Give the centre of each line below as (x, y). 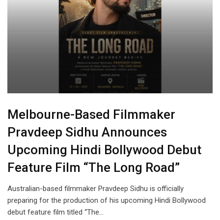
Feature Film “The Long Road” (94, 167)
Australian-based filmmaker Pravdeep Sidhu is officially (96, 188)
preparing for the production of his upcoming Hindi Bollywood (107, 200)
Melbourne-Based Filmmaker (91, 114)
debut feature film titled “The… (55, 212)
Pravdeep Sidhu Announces (87, 132)
